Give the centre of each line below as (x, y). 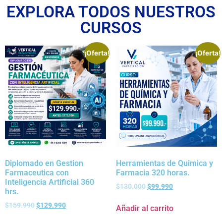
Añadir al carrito (145, 208)
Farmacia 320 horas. (153, 172)
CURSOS (111, 28)
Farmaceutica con (37, 172)
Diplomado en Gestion (44, 163)
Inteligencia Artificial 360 (50, 182)
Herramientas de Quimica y (165, 163)
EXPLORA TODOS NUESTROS (111, 12)
